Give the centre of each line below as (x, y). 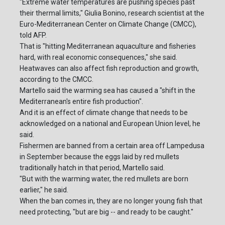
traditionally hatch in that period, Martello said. (92, 168)
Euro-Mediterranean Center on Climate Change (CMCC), (108, 24)
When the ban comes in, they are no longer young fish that (111, 201)
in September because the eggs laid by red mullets (99, 157)
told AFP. (33, 35)
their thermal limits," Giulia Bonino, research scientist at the (112, 13)
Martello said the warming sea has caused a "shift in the (107, 91)
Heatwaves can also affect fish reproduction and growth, (109, 69)
